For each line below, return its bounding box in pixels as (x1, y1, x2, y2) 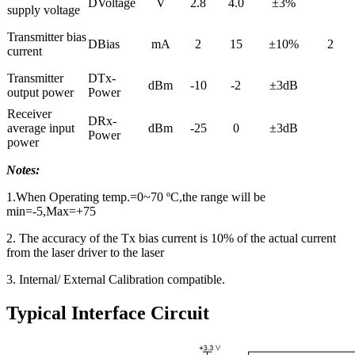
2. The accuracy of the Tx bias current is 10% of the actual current (6, 231, 336, 246)
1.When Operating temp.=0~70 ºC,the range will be (6, 190, 265, 204)
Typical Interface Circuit (6, 303, 209, 324)
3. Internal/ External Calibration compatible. (6, 273, 225, 287)
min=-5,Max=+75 (6, 204, 96, 219)
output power (7, 86, 74, 100)
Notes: (6, 163, 40, 177)
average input (7, 121, 74, 136)
